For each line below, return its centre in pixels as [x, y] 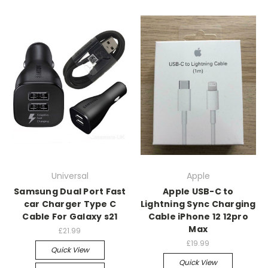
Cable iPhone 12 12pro [198, 217]
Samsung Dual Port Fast [70, 191]
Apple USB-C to [198, 191]
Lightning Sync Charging [198, 204]
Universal [70, 176]
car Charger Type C [70, 204]
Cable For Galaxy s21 [70, 217]
